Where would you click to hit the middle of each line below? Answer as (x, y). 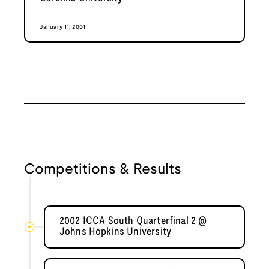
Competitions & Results (103, 170)
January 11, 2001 (63, 28)
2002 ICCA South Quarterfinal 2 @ (133, 222)
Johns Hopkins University (115, 232)
